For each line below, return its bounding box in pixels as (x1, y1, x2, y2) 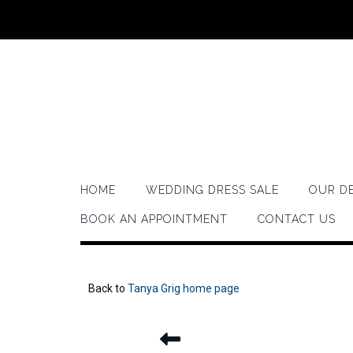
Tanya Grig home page (128, 282, 240, 295)
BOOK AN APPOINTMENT (80, 213, 228, 225)
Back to (88, 282, 128, 295)
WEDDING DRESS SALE (146, 184, 279, 196)
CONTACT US (258, 213, 336, 225)
